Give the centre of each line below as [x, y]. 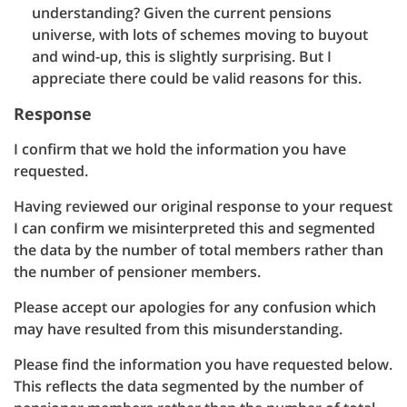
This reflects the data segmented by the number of [189, 386]
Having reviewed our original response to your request [203, 206]
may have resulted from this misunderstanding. [178, 329]
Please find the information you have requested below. [203, 364]
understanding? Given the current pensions [182, 13]
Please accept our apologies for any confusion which [195, 307]
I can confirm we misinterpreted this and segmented [194, 228]
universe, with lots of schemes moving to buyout [200, 35]
